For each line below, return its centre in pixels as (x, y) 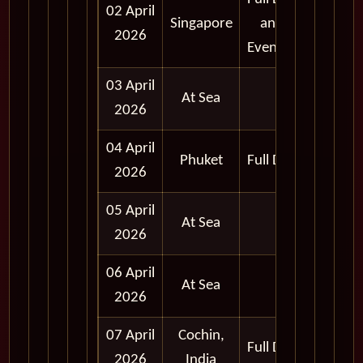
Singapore (201, 24)
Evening (271, 49)
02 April (130, 12)
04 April (130, 149)
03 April (130, 87)
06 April (130, 274)
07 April (130, 336)
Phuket (201, 161)
